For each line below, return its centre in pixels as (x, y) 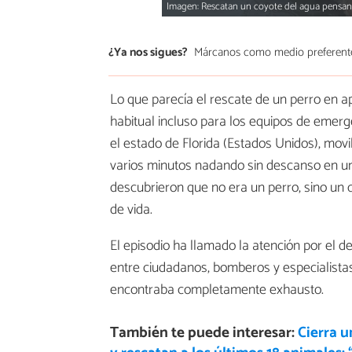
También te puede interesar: (203, 332)
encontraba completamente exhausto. (217, 290)
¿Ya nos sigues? (148, 53)
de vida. (131, 209)
